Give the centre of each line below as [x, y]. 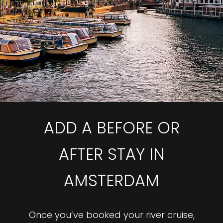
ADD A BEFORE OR [111, 128]
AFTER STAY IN [111, 154]
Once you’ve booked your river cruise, [111, 215]
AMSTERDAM [111, 180]
